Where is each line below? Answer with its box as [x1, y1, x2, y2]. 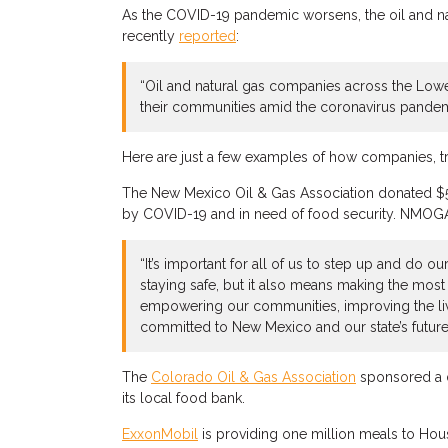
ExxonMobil [122, 426, 198, 442]
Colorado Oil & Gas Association [151, 369, 356, 385]
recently [122, 28, 179, 44]
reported [179, 28, 236, 44]
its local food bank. [122, 390, 245, 406]
